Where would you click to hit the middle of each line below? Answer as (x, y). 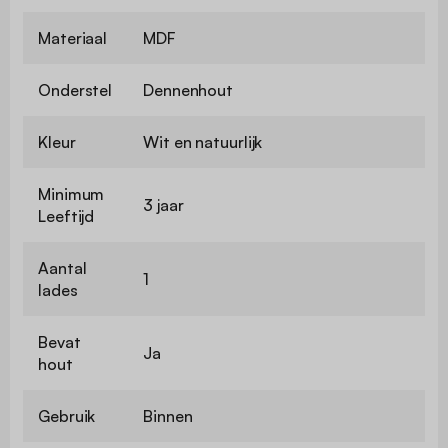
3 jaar (163, 204)
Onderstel (75, 89)
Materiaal (73, 37)
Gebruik (67, 415)
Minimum (71, 193)
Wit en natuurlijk (203, 141)
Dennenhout (188, 89)
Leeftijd (66, 215)
